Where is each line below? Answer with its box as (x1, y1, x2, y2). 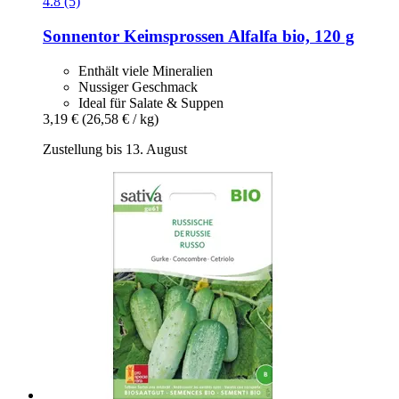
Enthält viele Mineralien (78, 62, 213, 78)
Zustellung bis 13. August (43, 141, 187, 157)
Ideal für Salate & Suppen (78, 94, 224, 110)
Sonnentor (43, 27, 119, 46)
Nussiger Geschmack (78, 78, 198, 94)
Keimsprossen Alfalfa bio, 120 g (119, 27, 354, 46)
